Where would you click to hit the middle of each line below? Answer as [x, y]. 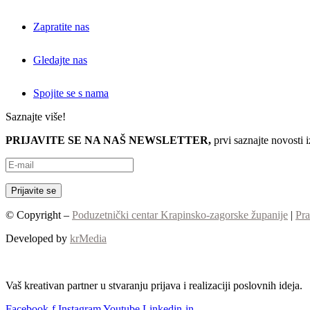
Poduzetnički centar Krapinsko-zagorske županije [180, 215]
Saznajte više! [36, 116]
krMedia [88, 238]
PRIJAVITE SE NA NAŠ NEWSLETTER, [108, 140]
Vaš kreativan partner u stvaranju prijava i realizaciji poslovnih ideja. [154, 285]
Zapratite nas [61, 26]
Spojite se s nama [71, 93]
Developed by [38, 238]
